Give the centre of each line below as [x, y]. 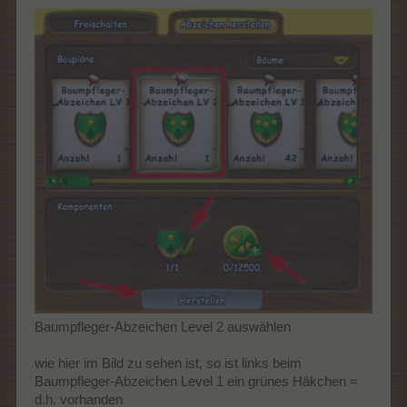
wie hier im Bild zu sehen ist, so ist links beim [168, 364]
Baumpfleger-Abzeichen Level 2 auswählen [163, 328]
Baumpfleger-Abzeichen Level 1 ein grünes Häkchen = [196, 382]
